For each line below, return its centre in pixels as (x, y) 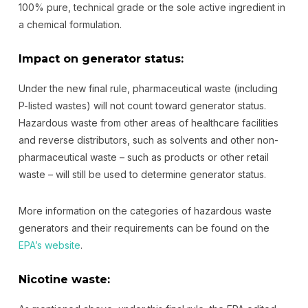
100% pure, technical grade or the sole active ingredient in (152, 7)
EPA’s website (49, 245)
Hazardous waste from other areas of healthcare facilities (148, 123)
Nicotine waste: (64, 279)
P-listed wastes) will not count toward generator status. (142, 106)
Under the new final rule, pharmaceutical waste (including (148, 88)
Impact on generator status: (101, 59)
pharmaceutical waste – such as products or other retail (143, 157)
